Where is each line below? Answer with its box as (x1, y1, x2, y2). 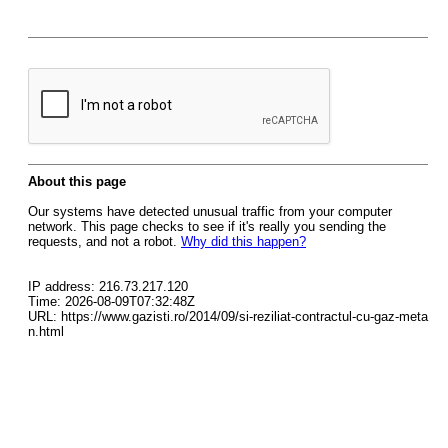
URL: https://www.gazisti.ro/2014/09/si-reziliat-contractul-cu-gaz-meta (28, 309, 428, 324)
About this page (28, 174, 126, 189)
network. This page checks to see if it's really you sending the (28, 219, 386, 234)
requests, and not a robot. (28, 234, 181, 249)
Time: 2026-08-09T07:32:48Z (28, 294, 195, 309)
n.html (28, 324, 64, 339)
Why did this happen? (181, 234, 306, 249)
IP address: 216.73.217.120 (28, 279, 188, 294)
